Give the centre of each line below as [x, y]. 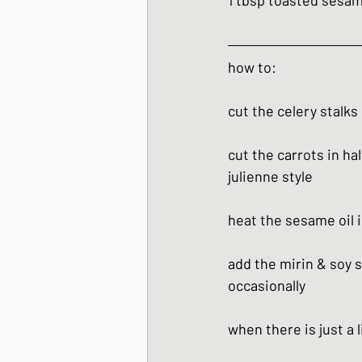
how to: [252, 67]
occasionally [267, 286]
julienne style [270, 177]
